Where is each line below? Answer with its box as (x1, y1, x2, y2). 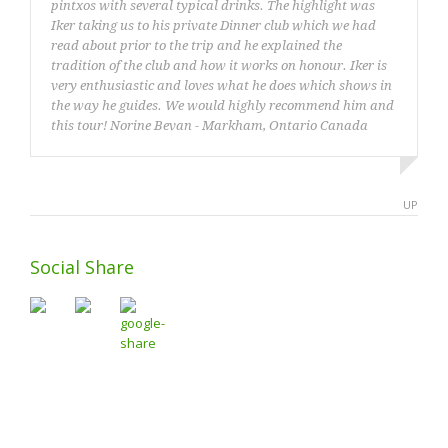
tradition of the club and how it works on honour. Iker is (51, 58, 387, 73)
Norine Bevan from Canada (197, 177, 393, 193)
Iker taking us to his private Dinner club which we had (51, 18, 376, 33)
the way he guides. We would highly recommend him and (51, 98, 394, 113)
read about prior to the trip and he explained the (51, 38, 342, 53)
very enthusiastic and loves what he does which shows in (51, 78, 392, 93)
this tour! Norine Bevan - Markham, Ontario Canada (51, 118, 368, 133)
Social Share (30, 255, 134, 279)
